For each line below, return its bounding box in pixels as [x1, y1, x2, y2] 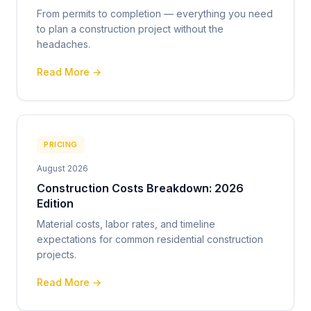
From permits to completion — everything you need [37, 8, 273, 19]
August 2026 [37, 163, 88, 174]
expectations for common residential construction [37, 233, 263, 245]
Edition [37, 196, 74, 210]
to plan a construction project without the [37, 23, 224, 35]
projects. [37, 249, 76, 260]
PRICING [44, 140, 78, 149]
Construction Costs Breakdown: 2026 [37, 181, 244, 195]
